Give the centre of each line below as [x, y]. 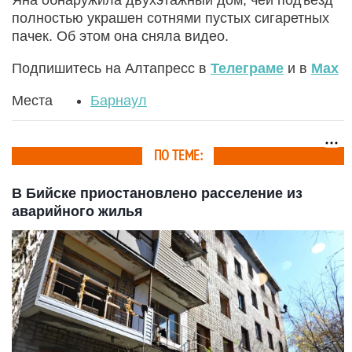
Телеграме [247, 68]
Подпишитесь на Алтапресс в [111, 68]
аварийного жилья [77, 211]
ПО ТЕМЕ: [178, 156]
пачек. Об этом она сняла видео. [120, 36]
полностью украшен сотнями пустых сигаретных [170, 18]
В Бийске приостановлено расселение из [157, 193]
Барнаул [119, 100]
